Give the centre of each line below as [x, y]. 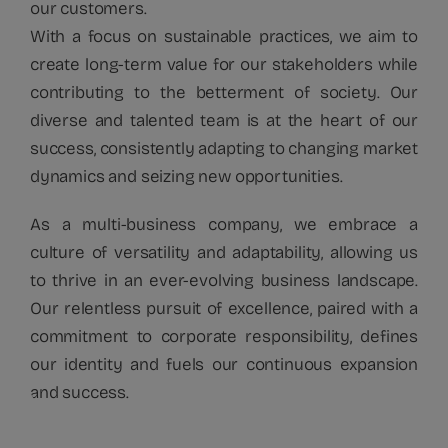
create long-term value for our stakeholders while [224, 64]
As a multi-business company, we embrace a [224, 224]
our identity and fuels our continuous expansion [224, 364]
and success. [79, 392]
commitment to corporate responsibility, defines [224, 336]
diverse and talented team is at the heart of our [224, 120]
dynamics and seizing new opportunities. [186, 176]
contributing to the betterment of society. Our [224, 92]
